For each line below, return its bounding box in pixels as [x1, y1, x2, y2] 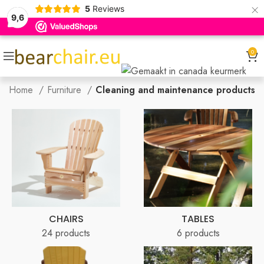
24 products [42, 226, 90, 240]
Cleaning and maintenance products [95, 83, 255, 97]
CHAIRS [48, 212, 84, 226]
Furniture [47, 83, 84, 97]
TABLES [181, 212, 214, 226]
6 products [176, 226, 220, 240]
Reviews [92, 4, 124, 14]
